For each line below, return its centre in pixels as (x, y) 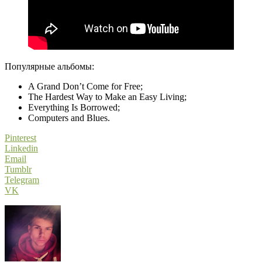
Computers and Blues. (69, 118)
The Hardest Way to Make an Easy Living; (107, 97)
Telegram (22, 180)
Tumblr (18, 170)
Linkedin (21, 149)
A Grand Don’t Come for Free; (85, 87)
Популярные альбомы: (49, 67)
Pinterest (20, 138)
